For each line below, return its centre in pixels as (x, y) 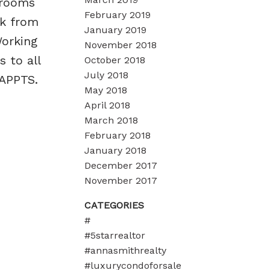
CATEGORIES (115, 205)
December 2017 (121, 165)
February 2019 (118, 14)
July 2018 (107, 75)
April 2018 (108, 105)
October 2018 (115, 60)
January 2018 (116, 150)
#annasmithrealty (126, 250)
